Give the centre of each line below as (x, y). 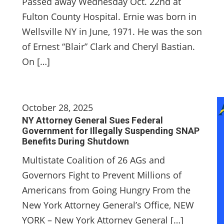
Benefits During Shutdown (75, 141)
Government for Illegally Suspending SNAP (111, 131)
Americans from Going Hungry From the (106, 190)
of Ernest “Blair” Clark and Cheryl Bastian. (108, 46)
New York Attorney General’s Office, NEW (108, 205)
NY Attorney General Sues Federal (92, 120)
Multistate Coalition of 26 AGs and (93, 160)
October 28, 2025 (57, 107)
